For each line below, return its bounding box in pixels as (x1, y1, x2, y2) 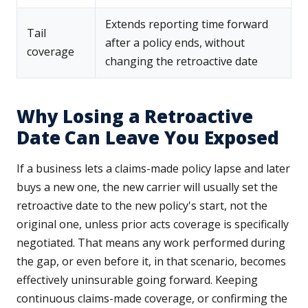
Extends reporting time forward (105, 16, 268, 32)
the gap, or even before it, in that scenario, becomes (16, 254, 286, 269)
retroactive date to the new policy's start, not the (16, 198, 267, 214)
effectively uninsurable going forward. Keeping (16, 272, 258, 288)
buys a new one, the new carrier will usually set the (16, 179, 278, 195)
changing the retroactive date (105, 54, 258, 69)
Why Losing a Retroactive (16, 104, 253, 129)
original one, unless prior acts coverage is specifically (16, 217, 289, 232)
